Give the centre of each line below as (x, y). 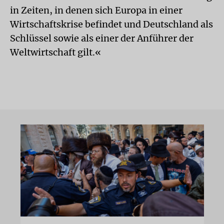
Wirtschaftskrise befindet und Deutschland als (111, 24)
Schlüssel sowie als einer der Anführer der (102, 38)
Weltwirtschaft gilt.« (55, 52)
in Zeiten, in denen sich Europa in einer (96, 10)
